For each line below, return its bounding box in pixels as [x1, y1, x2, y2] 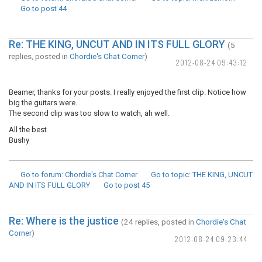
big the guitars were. [9, 98, 77, 107]
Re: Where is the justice [9, 215, 119, 227]
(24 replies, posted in [121, 217, 196, 226]
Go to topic [151, 170, 189, 179]
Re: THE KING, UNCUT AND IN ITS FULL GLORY [9, 38, 225, 50]
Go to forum [20, 170, 61, 179]
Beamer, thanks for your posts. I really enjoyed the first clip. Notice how [9, 88, 246, 96]
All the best [9, 125, 47, 134]
